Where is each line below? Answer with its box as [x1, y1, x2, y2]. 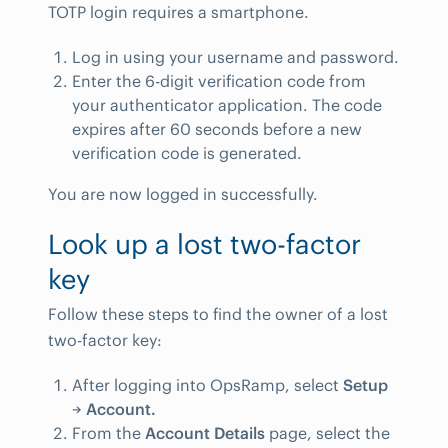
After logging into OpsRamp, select [72, 374, 343, 395]
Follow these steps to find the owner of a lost [48, 303, 388, 324]
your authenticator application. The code [72, 94, 382, 115]
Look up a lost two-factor [48, 226, 361, 261]
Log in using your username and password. [72, 46, 399, 67]
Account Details [145, 422, 265, 443]
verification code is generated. [72, 142, 302, 163]
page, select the [265, 422, 390, 443]
